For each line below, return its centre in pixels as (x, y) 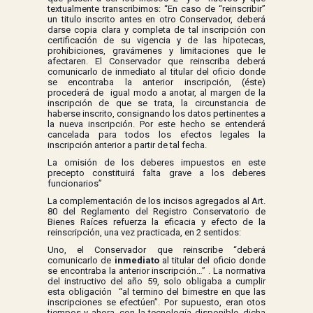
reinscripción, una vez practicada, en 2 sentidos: (144, 233)
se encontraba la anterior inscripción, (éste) (156, 82)
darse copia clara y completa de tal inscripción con (156, 30)
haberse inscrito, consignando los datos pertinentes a (156, 114)
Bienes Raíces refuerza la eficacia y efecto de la (156, 222)
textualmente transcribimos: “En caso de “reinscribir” (156, 9)
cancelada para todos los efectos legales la (156, 135)
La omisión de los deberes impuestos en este (156, 163)
